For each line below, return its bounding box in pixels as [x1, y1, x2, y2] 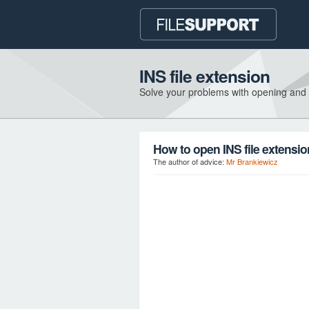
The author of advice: [153, 156, 226, 167]
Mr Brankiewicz [226, 156, 278, 167]
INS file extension [139, 63, 270, 88]
